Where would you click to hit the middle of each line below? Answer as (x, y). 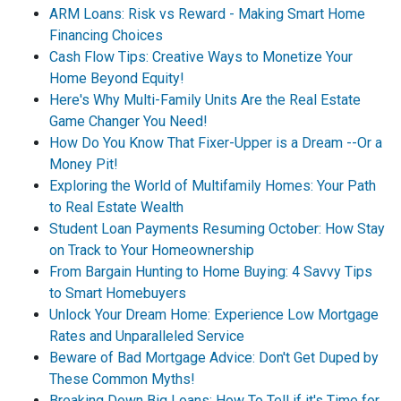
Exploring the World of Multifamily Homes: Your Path (213, 186)
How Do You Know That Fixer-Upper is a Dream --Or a (216, 143)
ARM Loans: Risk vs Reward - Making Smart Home (207, 14)
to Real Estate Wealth (116, 207)
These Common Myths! (122, 379)
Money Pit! (84, 164)
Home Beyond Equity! (117, 78)
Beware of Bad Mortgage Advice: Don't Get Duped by (214, 358)
